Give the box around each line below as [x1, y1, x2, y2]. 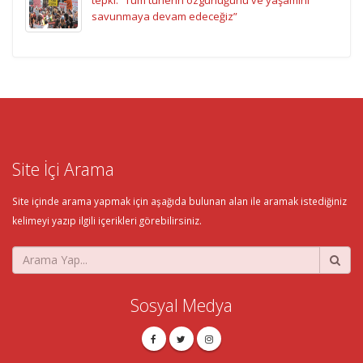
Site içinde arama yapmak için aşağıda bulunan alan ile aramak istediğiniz [12, 194, 347, 207]
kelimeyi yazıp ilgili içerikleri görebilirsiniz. [12, 213, 202, 227]
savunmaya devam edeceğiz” [92, 8, 237, 23]
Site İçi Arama [12, 156, 114, 181]
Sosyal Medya [130, 293, 233, 317]
